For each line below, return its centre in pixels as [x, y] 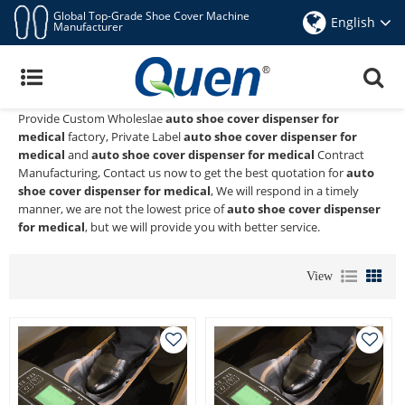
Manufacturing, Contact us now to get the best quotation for [182, 173]
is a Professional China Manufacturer [276, 82]
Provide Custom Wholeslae [92, 118]
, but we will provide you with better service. [202, 227]
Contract [339, 155]
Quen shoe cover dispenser [97, 82]
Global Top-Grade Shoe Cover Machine [151, 16]
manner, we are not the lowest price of [122, 209]
